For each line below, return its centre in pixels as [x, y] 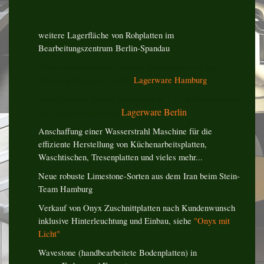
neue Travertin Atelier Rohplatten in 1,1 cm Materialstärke [141, 98]
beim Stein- [220, 176]
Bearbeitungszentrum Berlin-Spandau [104, 48]
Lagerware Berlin [154, 111]
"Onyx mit [212, 220]
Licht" [49, 233]
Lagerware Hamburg [170, 80]
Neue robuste [62, 176]
